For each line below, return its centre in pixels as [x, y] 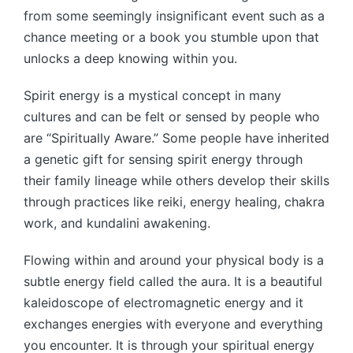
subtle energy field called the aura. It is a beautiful [173, 281]
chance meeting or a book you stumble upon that [171, 37]
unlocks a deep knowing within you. [130, 58]
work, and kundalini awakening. [117, 223]
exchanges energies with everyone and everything [173, 323]
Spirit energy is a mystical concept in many [152, 95]
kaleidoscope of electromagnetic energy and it [163, 302]
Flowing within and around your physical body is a [174, 260]
